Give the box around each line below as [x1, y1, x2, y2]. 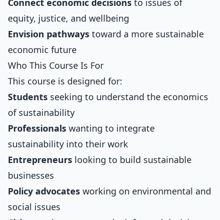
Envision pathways [8, 28, 89, 40]
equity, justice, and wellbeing [8, 12, 129, 24]
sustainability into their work [8, 138, 128, 150]
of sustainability [8, 107, 75, 118]
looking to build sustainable [72, 154, 192, 165]
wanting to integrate [66, 122, 155, 134]
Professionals [8, 122, 66, 134]
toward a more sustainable [89, 28, 204, 40]
